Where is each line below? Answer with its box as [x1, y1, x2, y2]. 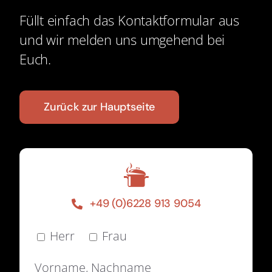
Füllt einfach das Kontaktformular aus [19, 11, 239, 29]
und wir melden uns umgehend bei [19, 30, 225, 49]
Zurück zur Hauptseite [43, 100, 155, 114]
